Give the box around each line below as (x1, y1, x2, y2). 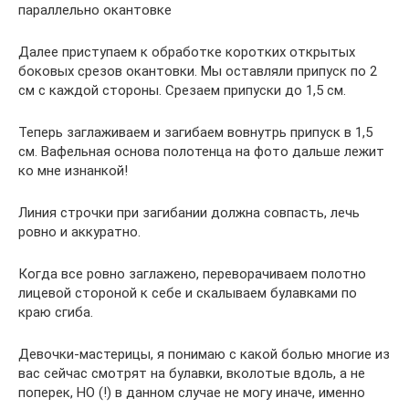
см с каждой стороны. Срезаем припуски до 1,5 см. (18, 82, 346, 99)
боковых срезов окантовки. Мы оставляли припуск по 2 (18, 63, 377, 79)
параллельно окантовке (18, 2, 172, 18)
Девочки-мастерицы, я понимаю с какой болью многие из (18, 346, 390, 362)
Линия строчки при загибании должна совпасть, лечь (18, 204, 360, 221)
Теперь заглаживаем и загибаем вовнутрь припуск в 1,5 (18, 124, 372, 141)
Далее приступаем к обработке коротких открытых (18, 44, 355, 60)
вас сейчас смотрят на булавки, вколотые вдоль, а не (18, 365, 365, 382)
